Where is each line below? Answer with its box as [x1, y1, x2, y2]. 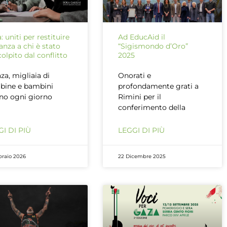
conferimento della [118, 102, 186, 112]
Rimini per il [118, 92, 162, 101]
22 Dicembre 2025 [118, 153, 166, 160]
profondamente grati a [118, 81, 199, 91]
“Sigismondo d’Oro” [118, 41, 188, 51]
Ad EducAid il [118, 32, 166, 42]
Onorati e [118, 70, 152, 80]
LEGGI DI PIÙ [118, 125, 165, 135]
